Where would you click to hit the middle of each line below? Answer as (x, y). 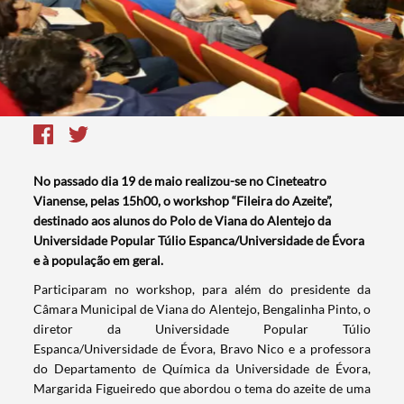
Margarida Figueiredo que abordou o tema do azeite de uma (202, 389)
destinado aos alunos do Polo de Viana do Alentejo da (183, 221)
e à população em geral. (99, 261)
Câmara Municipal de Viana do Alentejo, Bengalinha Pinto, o (202, 309)
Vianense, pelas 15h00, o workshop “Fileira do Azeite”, (183, 201)
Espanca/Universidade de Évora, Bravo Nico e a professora (202, 349)
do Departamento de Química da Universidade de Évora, (202, 369)
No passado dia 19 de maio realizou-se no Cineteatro (180, 181)
